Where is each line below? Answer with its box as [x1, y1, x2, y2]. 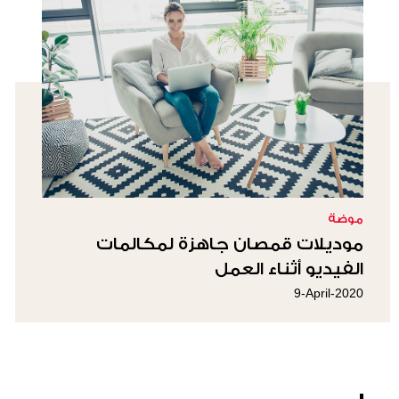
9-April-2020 [294, 286, 363, 300]
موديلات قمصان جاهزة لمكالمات [96, 234, 363, 254]
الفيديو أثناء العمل [215, 259, 363, 279]
